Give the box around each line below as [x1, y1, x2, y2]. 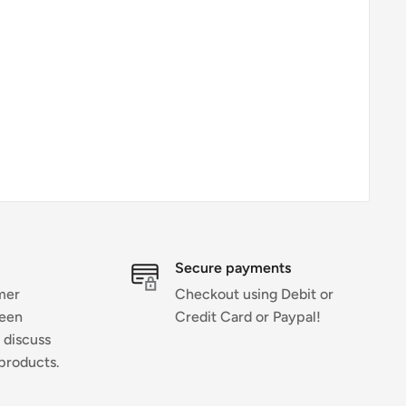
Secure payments [174, 258, 291, 276]
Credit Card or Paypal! [174, 307, 321, 325]
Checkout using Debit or [174, 285, 333, 303]
